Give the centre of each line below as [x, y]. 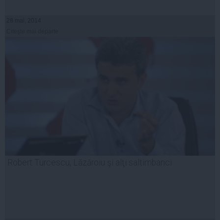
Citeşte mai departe [32, 31]
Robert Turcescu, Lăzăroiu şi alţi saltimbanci [90, 162]
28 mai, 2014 [24, 20]
